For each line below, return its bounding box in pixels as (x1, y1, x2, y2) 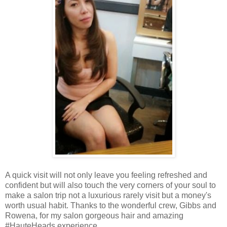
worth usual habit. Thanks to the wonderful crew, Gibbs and (5, 201, 216, 210)
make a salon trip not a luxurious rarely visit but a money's (5, 191, 211, 200)
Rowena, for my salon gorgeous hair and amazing (5, 211, 183, 220)
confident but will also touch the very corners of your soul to (5, 180, 216, 190)
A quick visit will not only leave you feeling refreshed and (5, 170, 207, 179)
